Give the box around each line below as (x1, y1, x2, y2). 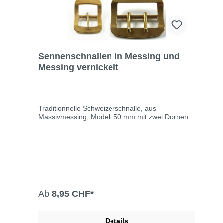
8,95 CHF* (52, 188, 94, 199)
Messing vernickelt (38, 62, 118, 72)
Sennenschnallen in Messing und (38, 51, 180, 61)
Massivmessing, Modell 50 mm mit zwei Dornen (38, 112, 188, 121)
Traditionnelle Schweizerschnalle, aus (38, 104, 156, 112)
